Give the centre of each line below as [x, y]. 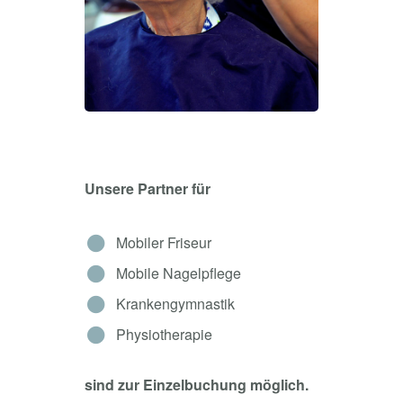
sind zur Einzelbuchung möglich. [197, 384]
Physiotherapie [164, 334]
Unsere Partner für [148, 188]
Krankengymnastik [175, 303]
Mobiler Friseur [164, 242]
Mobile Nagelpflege [179, 273]
